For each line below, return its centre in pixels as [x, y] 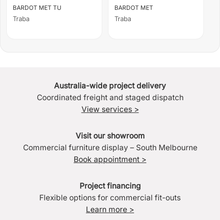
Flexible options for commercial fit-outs [110, 198]
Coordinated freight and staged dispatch [110, 98]
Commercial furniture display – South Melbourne [110, 148]
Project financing [110, 186]
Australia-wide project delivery [110, 86]
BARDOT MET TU [37, 7]
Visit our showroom [110, 136]
